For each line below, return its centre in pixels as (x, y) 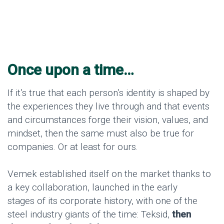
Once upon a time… (71, 69)
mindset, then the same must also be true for (101, 133)
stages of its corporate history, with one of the (102, 200)
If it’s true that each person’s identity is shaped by (108, 92)
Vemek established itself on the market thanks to (109, 173)
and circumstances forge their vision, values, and (108, 119)
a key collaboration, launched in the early (92, 187)
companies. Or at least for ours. (73, 146)
